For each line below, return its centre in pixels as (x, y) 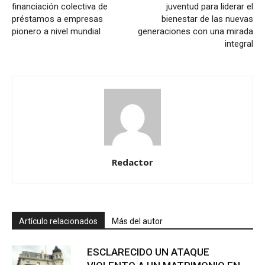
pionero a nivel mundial (56, 32)
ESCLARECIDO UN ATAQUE (148, 252)
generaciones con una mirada (195, 32)
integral (239, 44)
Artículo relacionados (58, 222)
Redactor (132, 162)
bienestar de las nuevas (207, 19)
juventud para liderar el (210, 7)
